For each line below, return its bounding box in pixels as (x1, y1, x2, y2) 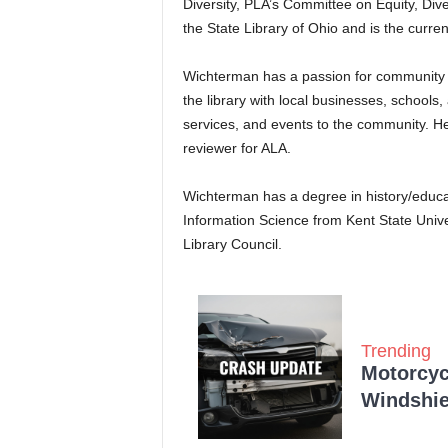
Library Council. (182, 236, 286, 253)
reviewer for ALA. (182, 140, 295, 157)
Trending (360, 340, 431, 361)
